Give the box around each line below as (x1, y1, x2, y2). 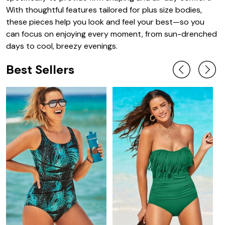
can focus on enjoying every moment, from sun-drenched (6, 29, 217, 40)
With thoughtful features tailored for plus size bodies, (6, 5, 202, 16)
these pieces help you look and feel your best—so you (6, 17, 204, 28)
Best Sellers (6, 61, 74, 77)
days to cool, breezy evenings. (6, 41, 118, 52)
